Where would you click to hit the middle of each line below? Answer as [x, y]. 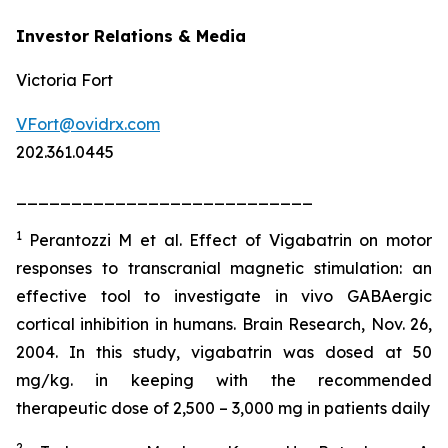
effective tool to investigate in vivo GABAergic [224, 295]
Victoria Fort [64, 79]
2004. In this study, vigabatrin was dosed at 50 [224, 351]
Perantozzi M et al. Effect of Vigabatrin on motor [230, 239]
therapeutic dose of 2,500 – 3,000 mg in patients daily [223, 407]
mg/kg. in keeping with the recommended [224, 379]
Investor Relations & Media [131, 35]
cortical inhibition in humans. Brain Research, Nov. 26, [224, 323]
